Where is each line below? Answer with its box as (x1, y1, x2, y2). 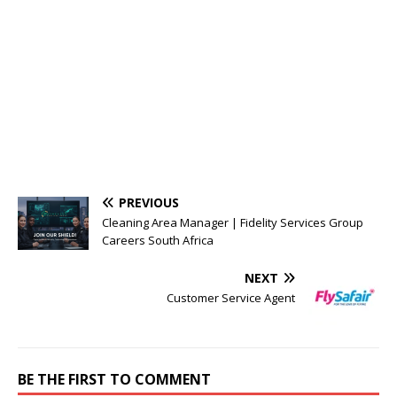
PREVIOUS (119, 194, 179, 212)
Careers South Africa (102, 232, 214, 249)
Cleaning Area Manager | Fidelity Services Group (102, 214, 363, 231)
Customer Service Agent (167, 290, 295, 307)
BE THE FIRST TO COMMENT (18, 370, 211, 390)
